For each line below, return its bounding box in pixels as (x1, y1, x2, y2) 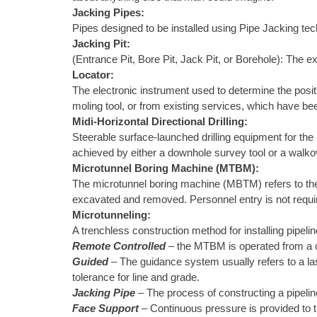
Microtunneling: (72, 209, 151, 221)
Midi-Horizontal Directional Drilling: (72, 115, 248, 128)
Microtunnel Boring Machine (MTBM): (72, 162, 259, 175)
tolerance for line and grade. (72, 271, 200, 284)
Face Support (72, 302, 139, 315)
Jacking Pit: (72, 38, 130, 50)
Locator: (72, 69, 114, 81)
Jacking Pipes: (72, 6, 144, 19)
